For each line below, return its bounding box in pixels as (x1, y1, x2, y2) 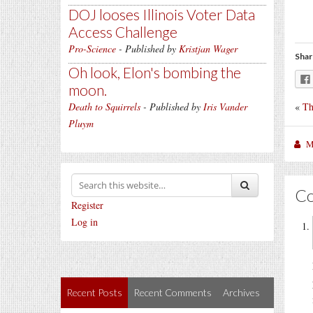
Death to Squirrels (68, 100, 140, 113)
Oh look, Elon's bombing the (68, 64, 241, 81)
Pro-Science (68, 42, 116, 55)
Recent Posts (66, 286, 122, 298)
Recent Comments (133, 286, 212, 298)
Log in (71, 215, 98, 228)
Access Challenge (68, 23, 177, 41)
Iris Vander (203, 100, 247, 113)
